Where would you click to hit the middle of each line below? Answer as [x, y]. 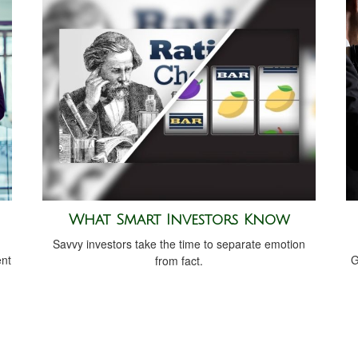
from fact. [179, 260]
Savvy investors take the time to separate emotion [179, 243]
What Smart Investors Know [179, 219]
